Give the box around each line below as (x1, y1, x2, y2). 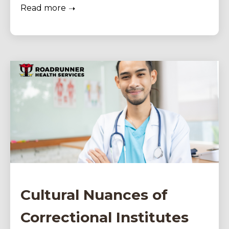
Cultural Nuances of (20, 186, 168, 204)
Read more (20, 3, 66, 13)
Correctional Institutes (20, 209, 189, 226)
